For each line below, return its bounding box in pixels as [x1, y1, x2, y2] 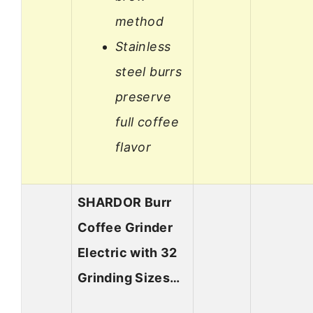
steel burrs [115, 64, 182, 79]
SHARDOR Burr [78, 195, 172, 210]
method [115, 13, 164, 29]
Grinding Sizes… [78, 270, 180, 286]
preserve [115, 89, 171, 104]
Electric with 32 [78, 245, 177, 261]
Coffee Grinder [78, 220, 173, 235]
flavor [115, 139, 152, 154]
